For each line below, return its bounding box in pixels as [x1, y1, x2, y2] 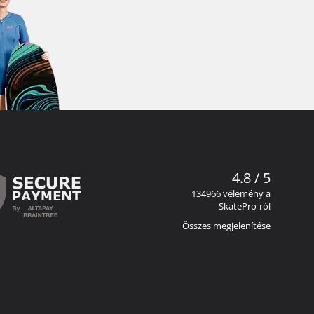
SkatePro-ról [219, 200, 271, 213]
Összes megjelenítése [182, 219, 271, 233]
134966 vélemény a [191, 187, 271, 200]
